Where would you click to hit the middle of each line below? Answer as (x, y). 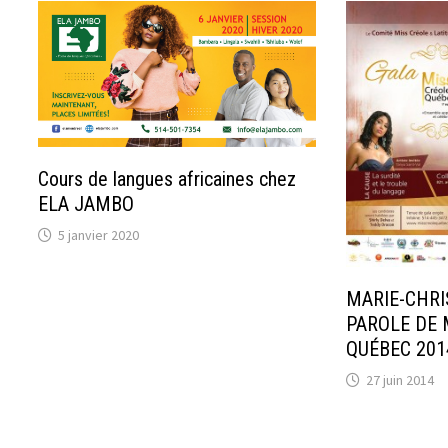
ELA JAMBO (86, 204)
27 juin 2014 (399, 379)
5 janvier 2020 (99, 235)
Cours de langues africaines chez (167, 179)
